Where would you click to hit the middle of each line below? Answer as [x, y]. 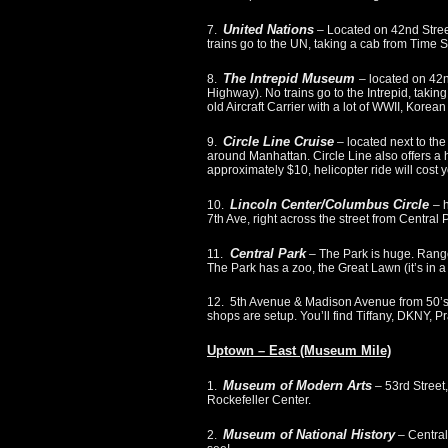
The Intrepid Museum [291, 79]
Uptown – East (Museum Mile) [299, 351]
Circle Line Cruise [278, 142]
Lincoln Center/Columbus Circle [331, 205]
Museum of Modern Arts [297, 386]
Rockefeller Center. [259, 400]
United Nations [268, 30]
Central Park [266, 254]
